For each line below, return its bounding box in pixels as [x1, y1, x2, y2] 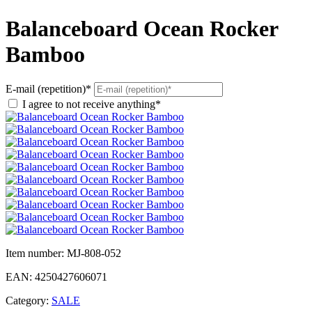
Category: [6, 295, 52, 307]
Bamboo [6, 41, 85, 67]
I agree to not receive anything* [22, 98, 161, 111]
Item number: [6, 247, 67, 260]
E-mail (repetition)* [6, 83, 91, 95]
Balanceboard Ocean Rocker [6, 15, 278, 41]
